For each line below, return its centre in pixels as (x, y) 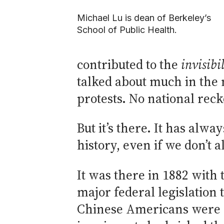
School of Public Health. (127, 29)
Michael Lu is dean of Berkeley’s (144, 17)
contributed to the (129, 64)
